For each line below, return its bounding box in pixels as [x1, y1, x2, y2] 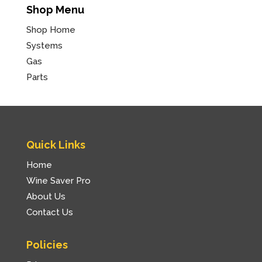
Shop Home [26, 24, 75, 35]
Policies [26, 239, 68, 251]
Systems [26, 40, 63, 51]
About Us [26, 191, 65, 202]
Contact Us [26, 207, 73, 218]
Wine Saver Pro [26, 175, 91, 187]
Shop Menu [26, 3, 84, 16]
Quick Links [26, 139, 85, 151]
